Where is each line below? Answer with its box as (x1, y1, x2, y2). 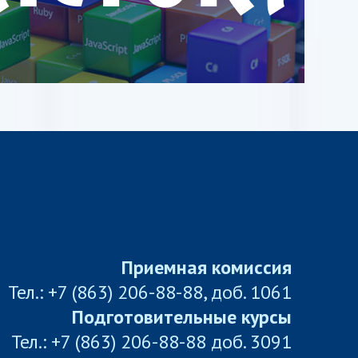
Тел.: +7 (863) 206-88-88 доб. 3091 (10, 328, 292, 354)
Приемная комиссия (121, 254, 292, 280)
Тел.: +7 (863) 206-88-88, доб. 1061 (7, 279, 292, 304)
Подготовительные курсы (71, 304, 292, 329)
